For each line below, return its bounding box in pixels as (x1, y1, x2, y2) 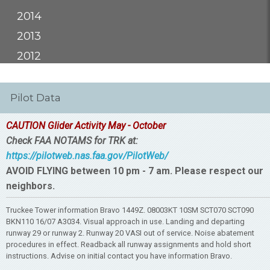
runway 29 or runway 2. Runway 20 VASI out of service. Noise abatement (6, 228, 254, 237)
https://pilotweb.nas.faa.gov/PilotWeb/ (6, 149, 168, 162)
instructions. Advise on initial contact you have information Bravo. (6, 251, 232, 260)
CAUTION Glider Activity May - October (6, 119, 166, 131)
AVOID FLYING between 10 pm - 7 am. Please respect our (6, 165, 263, 177)
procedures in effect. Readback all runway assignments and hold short (6, 239, 251, 249)
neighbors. (6, 180, 55, 192)
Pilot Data (10, 91, 61, 104)
